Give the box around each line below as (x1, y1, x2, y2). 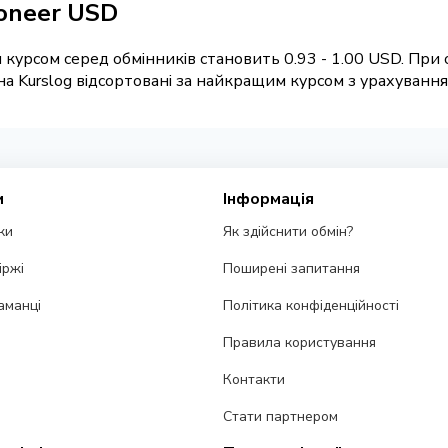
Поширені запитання (223, 259, 361, 279)
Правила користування (223, 333, 377, 353)
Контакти (223, 370, 286, 390)
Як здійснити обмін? (223, 222, 354, 242)
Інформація (223, 188, 315, 211)
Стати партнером (223, 407, 339, 427)
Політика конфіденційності (223, 296, 400, 316)
